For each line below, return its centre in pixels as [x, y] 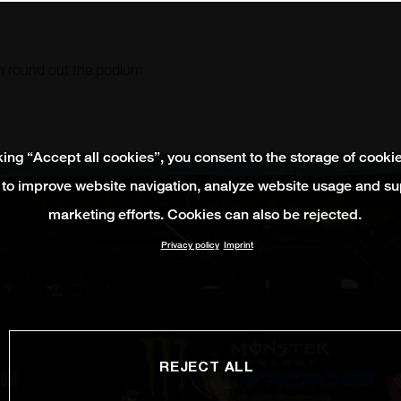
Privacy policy [190, 245]
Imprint [238, 245]
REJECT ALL [207, 366]
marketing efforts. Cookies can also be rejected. [205, 214]
